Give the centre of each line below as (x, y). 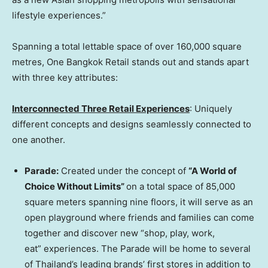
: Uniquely (211, 108)
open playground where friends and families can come (139, 217)
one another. (39, 139)
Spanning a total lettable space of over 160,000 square (127, 46)
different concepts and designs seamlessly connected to (132, 124)
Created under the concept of (124, 170)
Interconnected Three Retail (74, 108)
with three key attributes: (65, 77)
